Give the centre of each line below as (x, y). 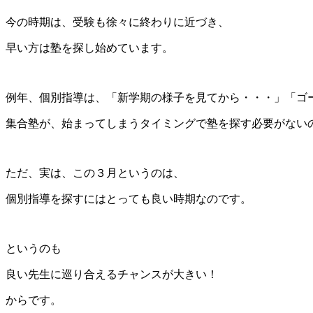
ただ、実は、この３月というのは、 (95, 173)
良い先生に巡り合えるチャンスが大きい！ (112, 275)
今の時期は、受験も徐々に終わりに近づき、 (117, 22)
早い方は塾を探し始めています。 (89, 48)
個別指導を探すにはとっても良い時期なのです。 (129, 199)
